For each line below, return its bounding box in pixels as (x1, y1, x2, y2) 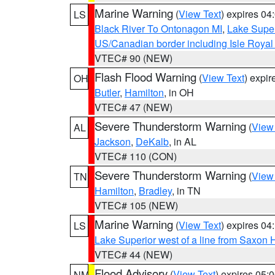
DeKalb (136, 134, 169, 149)
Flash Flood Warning (95, 69, 196, 85)
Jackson (95, 134, 131, 149)
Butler (95, 85, 120, 99)
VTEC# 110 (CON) (95, 149, 177, 163)
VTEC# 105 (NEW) (95, 198, 178, 212)
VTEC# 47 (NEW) (95, 100, 172, 114)
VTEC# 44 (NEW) (95, 247, 172, 261)
